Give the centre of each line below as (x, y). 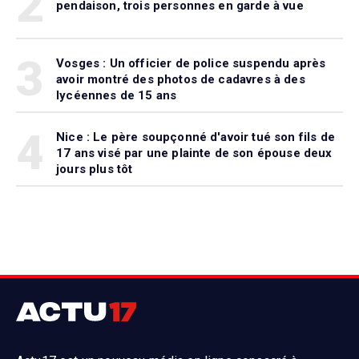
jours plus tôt (95, 169)
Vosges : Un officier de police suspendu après (191, 64)
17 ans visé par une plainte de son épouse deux (194, 153)
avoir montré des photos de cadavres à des (181, 80)
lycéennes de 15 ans (117, 96)
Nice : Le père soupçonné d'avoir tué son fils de (196, 137)
